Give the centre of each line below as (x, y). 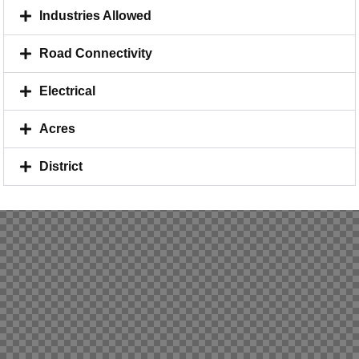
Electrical (67, 91)
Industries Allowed (95, 15)
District (61, 166)
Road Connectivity (96, 53)
